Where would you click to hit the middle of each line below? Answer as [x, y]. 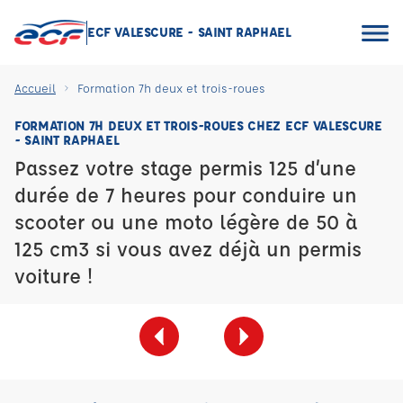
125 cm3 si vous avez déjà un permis [188, 249]
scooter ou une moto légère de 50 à [186, 222]
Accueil [35, 88]
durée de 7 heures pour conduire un [186, 195]
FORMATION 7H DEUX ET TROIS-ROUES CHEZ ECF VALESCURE [198, 125]
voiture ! [54, 276]
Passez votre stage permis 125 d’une [185, 168]
